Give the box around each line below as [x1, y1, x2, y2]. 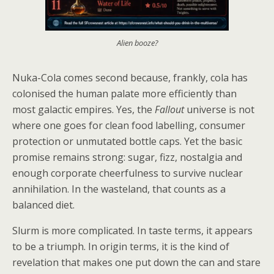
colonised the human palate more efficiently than [12, 87, 237, 101]
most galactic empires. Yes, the [12, 103, 155, 117]
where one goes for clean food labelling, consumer [12, 119, 245, 133]
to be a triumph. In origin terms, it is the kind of [12, 240, 229, 254]
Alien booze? [116, 37, 158, 49]
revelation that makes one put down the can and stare [12, 256, 261, 270]
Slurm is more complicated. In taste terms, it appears [12, 224, 253, 238]
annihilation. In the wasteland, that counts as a [12, 182, 226, 196]
